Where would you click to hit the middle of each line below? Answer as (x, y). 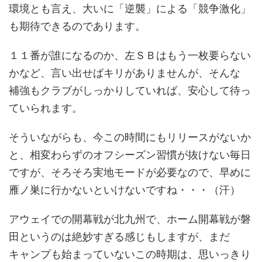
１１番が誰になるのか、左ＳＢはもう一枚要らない (130, 55)
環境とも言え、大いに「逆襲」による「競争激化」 (130, 8)
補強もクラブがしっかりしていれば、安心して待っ (130, 90)
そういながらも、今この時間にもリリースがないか (130, 137)
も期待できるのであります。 (77, 26)
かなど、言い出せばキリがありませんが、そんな (125, 73)
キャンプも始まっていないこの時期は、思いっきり (130, 254)
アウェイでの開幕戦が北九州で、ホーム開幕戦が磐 (130, 219)
